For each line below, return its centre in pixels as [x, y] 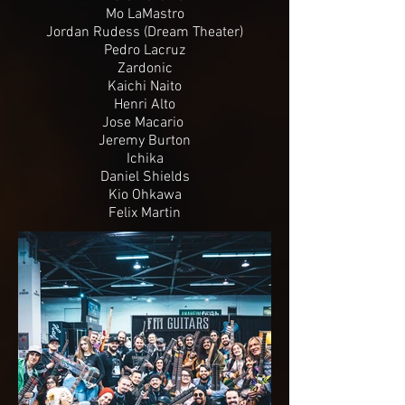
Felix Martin [145, 213]
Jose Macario [145, 122]
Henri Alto [145, 104]
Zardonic [145, 68]
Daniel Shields [145, 177]
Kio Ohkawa [145, 195]
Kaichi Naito [145, 86]
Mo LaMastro [145, 14]
